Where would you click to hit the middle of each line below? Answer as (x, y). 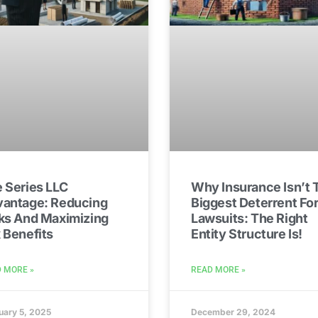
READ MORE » (218, 269)
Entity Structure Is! (247, 234)
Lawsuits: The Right (250, 218)
